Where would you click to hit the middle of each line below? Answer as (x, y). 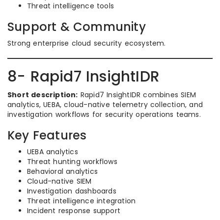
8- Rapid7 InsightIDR (83, 77)
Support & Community (77, 27)
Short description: (43, 95)
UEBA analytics (53, 152)
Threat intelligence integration (82, 201)
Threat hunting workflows (72, 162)
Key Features (47, 135)
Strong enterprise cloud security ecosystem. (87, 43)
